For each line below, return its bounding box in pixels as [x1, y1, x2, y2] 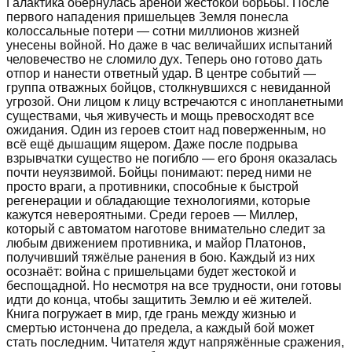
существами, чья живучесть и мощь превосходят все [6, 108, 314, 123]
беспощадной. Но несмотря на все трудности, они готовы [6, 278, 342, 292]
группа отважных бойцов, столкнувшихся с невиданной [6, 80, 331, 94]
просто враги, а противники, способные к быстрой [6, 179, 299, 193]
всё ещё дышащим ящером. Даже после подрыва [6, 137, 298, 151]
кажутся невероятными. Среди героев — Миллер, [6, 207, 298, 222]
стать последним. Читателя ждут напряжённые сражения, [6, 335, 344, 349]
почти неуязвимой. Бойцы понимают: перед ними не [6, 165, 312, 179]
